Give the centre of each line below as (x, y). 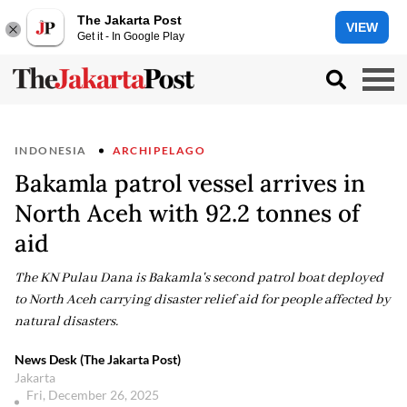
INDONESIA (51, 150)
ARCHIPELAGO (159, 150)
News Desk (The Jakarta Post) (98, 359)
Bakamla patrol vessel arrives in (190, 183)
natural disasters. (66, 322)
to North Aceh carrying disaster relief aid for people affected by (203, 300)
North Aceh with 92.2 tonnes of (187, 213)
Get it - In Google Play (131, 36)
